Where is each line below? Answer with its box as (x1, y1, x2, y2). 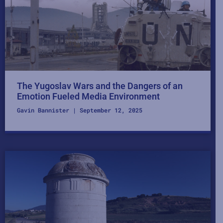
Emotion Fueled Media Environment (17, 91, 160, 102)
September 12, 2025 (76, 106, 142, 114)
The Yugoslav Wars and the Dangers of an (17, 81, 183, 92)
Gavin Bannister (17, 106, 73, 114)
